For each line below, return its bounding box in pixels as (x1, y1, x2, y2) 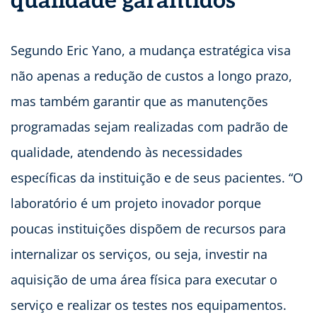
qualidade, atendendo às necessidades (11, 144, 243, 161)
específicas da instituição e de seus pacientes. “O (11, 169, 303, 187)
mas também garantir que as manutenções (11, 93, 268, 110)
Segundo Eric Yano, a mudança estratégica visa (11, 42, 291, 59)
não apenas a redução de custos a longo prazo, (11, 67, 292, 85)
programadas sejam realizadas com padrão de (11, 118, 288, 136)
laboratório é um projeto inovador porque (11, 195, 261, 212)
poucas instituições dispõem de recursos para (11, 220, 286, 238)
